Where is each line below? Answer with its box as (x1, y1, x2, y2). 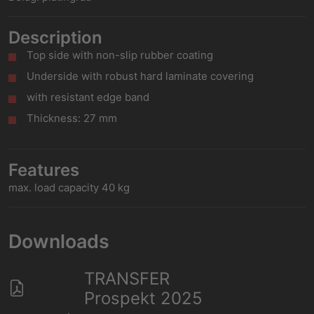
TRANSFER (83, 268, 170, 289)
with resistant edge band (27, 90, 150, 104)
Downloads (8, 230, 109, 252)
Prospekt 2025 (83, 288, 203, 308)
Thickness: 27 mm (27, 111, 118, 125)
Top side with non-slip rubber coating (27, 48, 214, 62)
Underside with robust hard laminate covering (27, 69, 254, 83)
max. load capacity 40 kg (8, 181, 130, 194)
